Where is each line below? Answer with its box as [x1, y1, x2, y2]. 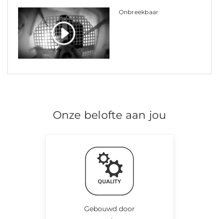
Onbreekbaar [118, 8, 159, 16]
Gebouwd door [84, 204, 135, 213]
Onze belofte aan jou [52, 108, 167, 122]
